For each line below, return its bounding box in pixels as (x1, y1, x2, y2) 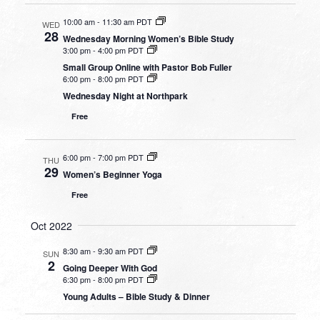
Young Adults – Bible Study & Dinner (62, 289, 210, 303)
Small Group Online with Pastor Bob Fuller (62, 60, 232, 74)
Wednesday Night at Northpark (62, 89, 188, 102)
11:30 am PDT (101, 15, 152, 27)
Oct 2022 (30, 218, 72, 233)
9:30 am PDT (97, 244, 144, 256)
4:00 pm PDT (97, 44, 144, 56)
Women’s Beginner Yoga (62, 167, 162, 181)
